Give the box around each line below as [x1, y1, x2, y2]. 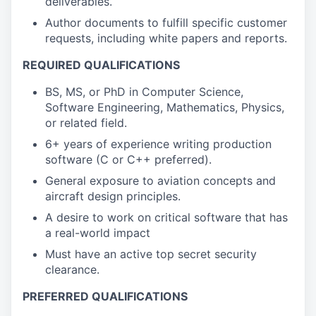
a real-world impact [45, 226, 150, 240]
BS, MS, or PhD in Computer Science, [45, 85, 243, 99]
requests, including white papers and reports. [45, 31, 287, 45]
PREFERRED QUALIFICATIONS [23, 289, 188, 303]
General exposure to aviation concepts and [45, 174, 276, 188]
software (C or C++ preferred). [45, 152, 212, 166]
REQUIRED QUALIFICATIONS [23, 58, 180, 72]
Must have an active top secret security [45, 247, 257, 261]
